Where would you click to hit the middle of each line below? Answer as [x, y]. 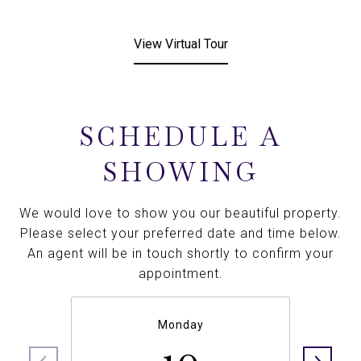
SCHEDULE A [180, 137]
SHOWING [180, 172]
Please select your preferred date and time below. [180, 233]
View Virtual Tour [180, 44]
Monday [180, 325]
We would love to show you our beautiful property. [180, 213]
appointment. [180, 274]
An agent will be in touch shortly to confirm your [180, 253]
